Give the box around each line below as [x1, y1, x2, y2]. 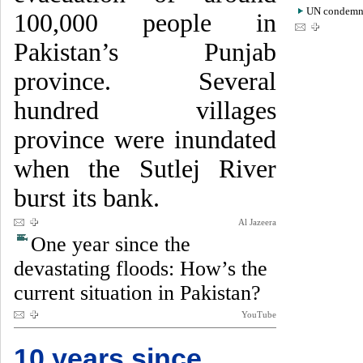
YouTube [241, 310, 276, 319]
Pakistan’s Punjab [14, 38, 276, 66]
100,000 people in [14, 9, 276, 37]
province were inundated [14, 126, 276, 154]
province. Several [14, 67, 276, 96]
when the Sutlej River [14, 155, 276, 183]
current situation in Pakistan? [14, 281, 261, 305]
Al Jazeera [238, 217, 276, 227]
